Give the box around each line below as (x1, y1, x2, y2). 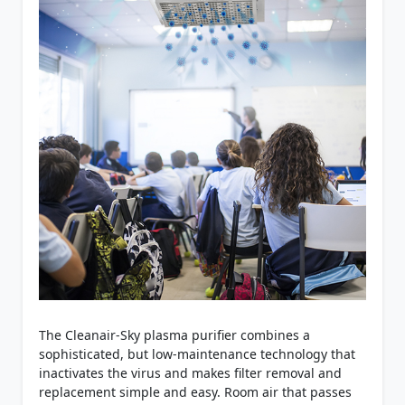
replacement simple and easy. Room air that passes (38, 383, 352, 401)
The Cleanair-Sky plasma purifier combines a (38, 326, 310, 344)
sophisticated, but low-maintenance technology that (38, 345, 355, 363)
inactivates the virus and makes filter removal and (38, 364, 342, 382)
